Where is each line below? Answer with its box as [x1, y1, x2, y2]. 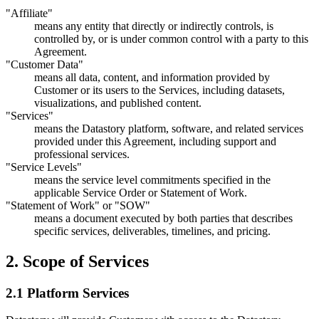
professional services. [34, 147, 130, 160]
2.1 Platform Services [6, 285, 129, 300]
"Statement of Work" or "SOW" [6, 199, 150, 211]
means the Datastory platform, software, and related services [34, 122, 303, 135]
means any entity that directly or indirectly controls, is [34, 19, 273, 32]
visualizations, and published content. [34, 96, 202, 109]
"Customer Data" [6, 58, 83, 70]
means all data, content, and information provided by [34, 70, 270, 83]
